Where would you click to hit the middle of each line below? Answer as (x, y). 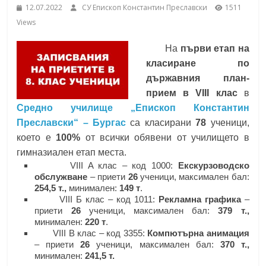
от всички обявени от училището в (165, 138)
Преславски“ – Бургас (72, 123)
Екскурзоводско (213, 166)
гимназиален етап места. (72, 153)
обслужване (61, 177)
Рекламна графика (199, 199)
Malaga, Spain (134, 25)
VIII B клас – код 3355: (91, 233)
